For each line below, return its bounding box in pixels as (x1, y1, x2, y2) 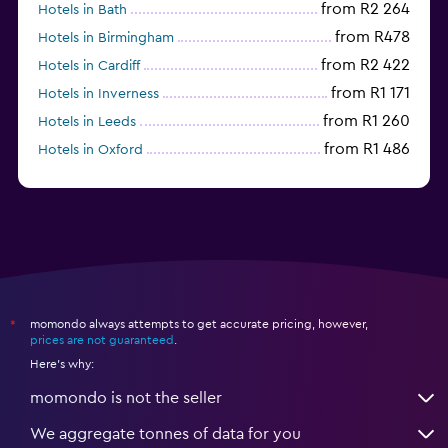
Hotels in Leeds (38, 114, 136, 129)
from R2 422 (321, 56, 410, 73)
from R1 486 (324, 140, 410, 157)
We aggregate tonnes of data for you (30, 425, 301, 442)
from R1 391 (327, 168, 410, 185)
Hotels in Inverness (38, 86, 159, 101)
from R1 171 (331, 84, 410, 101)
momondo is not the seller (30, 389, 222, 406)
